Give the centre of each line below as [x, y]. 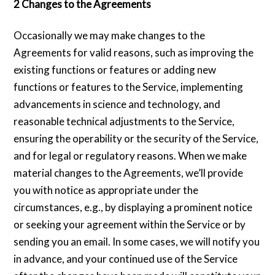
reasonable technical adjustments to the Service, [124, 121]
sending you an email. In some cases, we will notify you [137, 241]
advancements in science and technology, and [117, 104]
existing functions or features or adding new [115, 69]
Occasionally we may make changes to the [110, 35]
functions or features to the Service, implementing [129, 87]
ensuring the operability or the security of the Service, [136, 138]
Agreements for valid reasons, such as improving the [134, 52]
